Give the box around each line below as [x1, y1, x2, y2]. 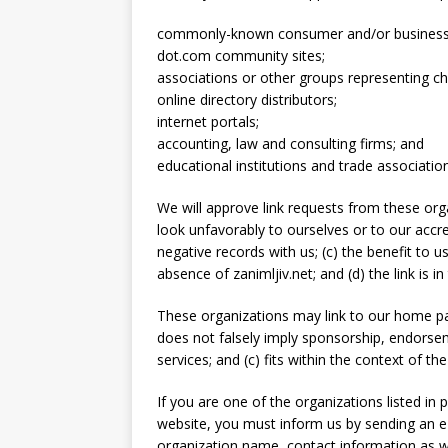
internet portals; [157, 112, 259, 131]
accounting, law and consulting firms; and [157, 134, 424, 153]
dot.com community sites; [157, 46, 325, 65]
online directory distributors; [157, 90, 337, 109]
